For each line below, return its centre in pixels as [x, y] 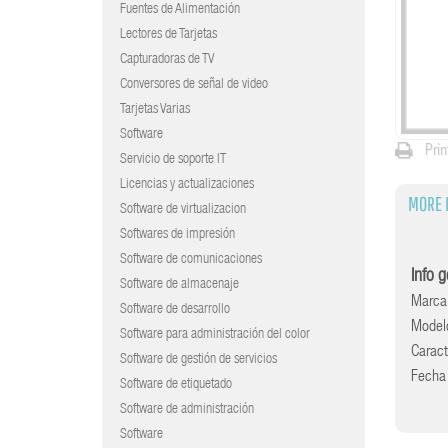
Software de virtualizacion [183, 210]
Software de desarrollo [175, 310]
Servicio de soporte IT [173, 160]
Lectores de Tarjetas [168, 35]
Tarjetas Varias [155, 110]
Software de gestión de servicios [198, 360]
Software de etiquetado [176, 385]
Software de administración [187, 410]
